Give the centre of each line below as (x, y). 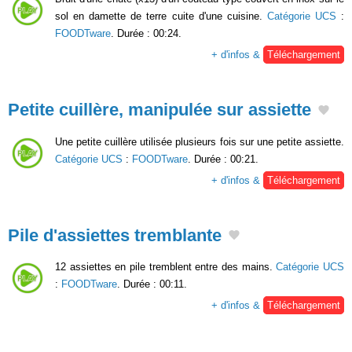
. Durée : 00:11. (152, 284)
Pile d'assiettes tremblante (115, 235)
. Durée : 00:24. (146, 33)
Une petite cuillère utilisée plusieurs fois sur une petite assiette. (200, 141)
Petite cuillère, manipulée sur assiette (159, 109)
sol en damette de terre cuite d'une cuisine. (161, 16)
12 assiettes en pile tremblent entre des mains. (166, 267)
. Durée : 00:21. (223, 159)
